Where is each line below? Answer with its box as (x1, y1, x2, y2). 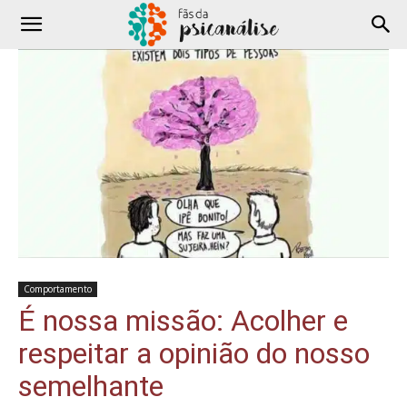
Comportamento (24, 282, 92, 295)
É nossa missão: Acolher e (18, 303, 348, 338)
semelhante (18, 368, 164, 403)
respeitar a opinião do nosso (18, 335, 370, 371)
